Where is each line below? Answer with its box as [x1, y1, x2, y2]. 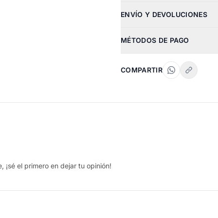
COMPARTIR [121, 66, 163, 74]
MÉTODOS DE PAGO [121, 36, 189, 44]
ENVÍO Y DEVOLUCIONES [121, 10, 207, 18]
